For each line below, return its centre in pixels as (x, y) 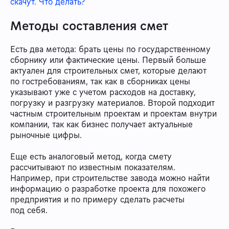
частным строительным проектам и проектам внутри (113, 114)
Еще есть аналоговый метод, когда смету (91, 157)
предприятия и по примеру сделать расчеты (97, 200)
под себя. (30, 210)
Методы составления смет (89, 26)
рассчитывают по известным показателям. (93, 167)
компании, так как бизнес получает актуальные (101, 124)
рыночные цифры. (46, 135)
